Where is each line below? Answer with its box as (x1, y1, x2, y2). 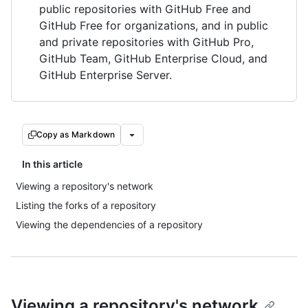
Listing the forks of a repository (16, 199, 156, 211)
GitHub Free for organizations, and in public (39, 19, 268, 32)
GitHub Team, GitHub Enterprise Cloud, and (39, 52, 267, 65)
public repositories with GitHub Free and (39, 2, 251, 16)
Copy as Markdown (36, 129, 115, 140)
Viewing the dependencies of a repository (16, 219, 203, 230)
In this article (22, 158, 82, 170)
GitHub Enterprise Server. (39, 68, 172, 82)
